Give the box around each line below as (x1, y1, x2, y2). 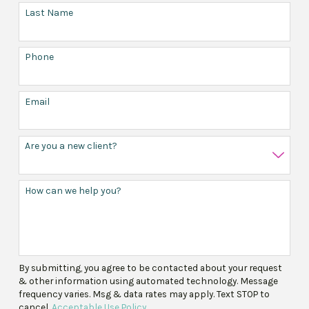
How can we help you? (25, 184, 122, 197)
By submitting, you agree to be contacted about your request (19, 262, 283, 274)
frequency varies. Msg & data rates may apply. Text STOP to (19, 288, 270, 300)
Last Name (25, 6, 74, 19)
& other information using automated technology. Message (19, 275, 279, 287)
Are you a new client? (25, 140, 118, 152)
